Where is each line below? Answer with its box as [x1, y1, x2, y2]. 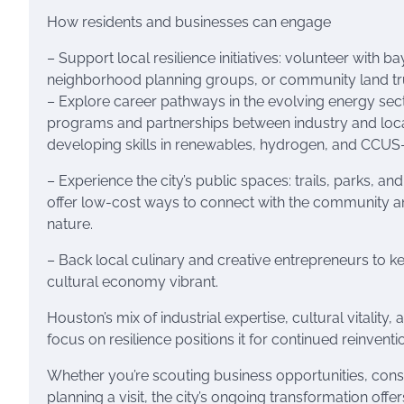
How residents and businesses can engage [47, 14, 331, 31]
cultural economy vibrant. [47, 273, 218, 290]
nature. [47, 216, 93, 233]
